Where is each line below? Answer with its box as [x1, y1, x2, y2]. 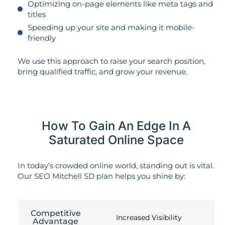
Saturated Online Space [49, 133, 184, 148]
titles [27, 9, 46, 19]
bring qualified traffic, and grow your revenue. [18, 66, 187, 76]
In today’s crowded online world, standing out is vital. [18, 161, 214, 171]
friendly [27, 33, 56, 43]
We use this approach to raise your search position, [18, 56, 205, 66]
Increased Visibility [116, 212, 182, 222]
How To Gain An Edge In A [42, 119, 191, 134]
